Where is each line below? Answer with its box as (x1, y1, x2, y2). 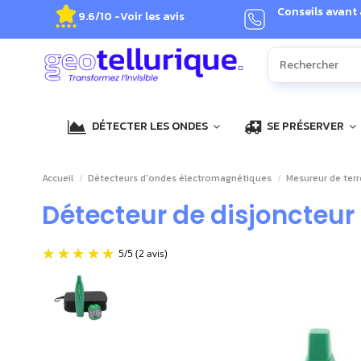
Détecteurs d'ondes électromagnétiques (88, 171, 272, 186)
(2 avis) (159, 290, 198, 305)
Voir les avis (120, 7, 185, 25)
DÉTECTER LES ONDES (89, 118, 210, 135)
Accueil (42, 171, 73, 186)
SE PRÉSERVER (264, 118, 346, 135)
